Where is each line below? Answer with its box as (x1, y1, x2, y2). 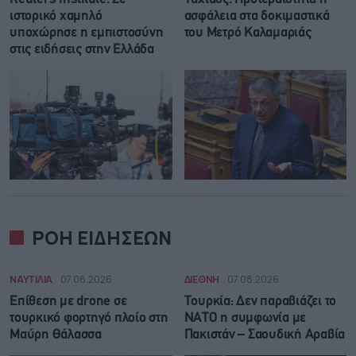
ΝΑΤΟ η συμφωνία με (184, 311, 306, 324)
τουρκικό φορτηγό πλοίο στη (10, 311, 168, 324)
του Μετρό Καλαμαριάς (184, 27, 311, 40)
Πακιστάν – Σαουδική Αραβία (184, 328, 345, 341)
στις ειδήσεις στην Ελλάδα (10, 44, 154, 56)
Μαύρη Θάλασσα (10, 328, 102, 341)
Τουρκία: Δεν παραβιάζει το (184, 295, 336, 308)
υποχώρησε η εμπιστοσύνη (10, 27, 164, 40)
